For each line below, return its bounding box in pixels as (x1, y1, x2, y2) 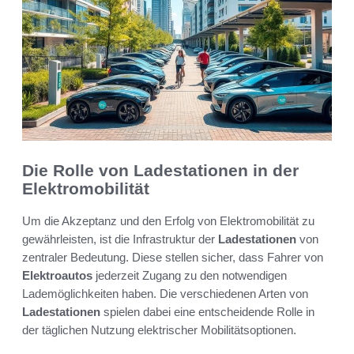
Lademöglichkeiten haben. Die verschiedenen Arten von (22, 286, 308, 300)
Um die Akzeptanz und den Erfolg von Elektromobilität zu (22, 213, 314, 228)
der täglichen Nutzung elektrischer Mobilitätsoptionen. (22, 322, 296, 337)
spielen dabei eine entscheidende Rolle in (100, 304, 314, 318)
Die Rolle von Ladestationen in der (22, 161, 299, 180)
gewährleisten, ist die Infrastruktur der (22, 232, 218, 246)
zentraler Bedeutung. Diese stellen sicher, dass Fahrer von (22, 250, 323, 264)
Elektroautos (22, 268, 92, 282)
